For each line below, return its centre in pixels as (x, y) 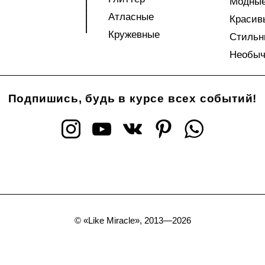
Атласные (131, 17)
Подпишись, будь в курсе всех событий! (132, 98)
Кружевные (134, 35)
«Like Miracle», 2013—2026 (137, 220)
